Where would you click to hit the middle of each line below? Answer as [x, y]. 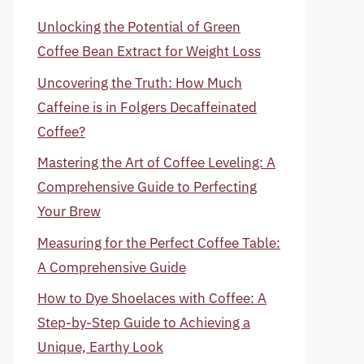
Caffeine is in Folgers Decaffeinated [147, 107]
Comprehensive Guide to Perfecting [147, 187]
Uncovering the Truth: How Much [140, 82]
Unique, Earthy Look [100, 347]
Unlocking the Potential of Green [139, 27]
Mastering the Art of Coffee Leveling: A [156, 162]
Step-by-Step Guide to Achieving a [144, 323]
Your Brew [69, 211]
